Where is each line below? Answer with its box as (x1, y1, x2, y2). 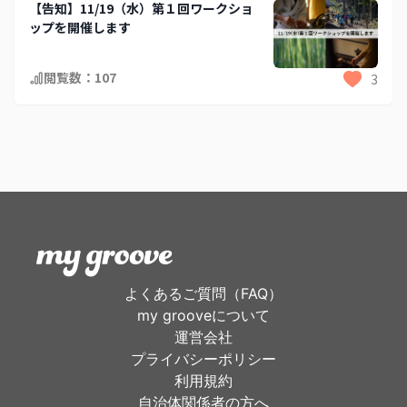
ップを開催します (29, 17, 131, 36)
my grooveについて (137, 306, 270, 325)
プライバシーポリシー (131, 350, 276, 369)
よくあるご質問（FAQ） (124, 284, 283, 303)
